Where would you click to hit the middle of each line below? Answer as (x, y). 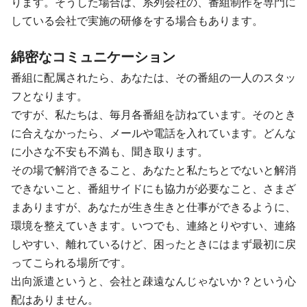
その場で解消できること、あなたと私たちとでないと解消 (153, 170)
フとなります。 (49, 96)
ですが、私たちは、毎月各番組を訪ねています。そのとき (153, 114)
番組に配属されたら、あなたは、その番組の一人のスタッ (153, 77)
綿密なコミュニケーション (93, 57)
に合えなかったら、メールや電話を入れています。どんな (153, 133)
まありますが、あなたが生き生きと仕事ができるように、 (153, 207)
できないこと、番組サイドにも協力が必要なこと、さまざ (153, 188)
